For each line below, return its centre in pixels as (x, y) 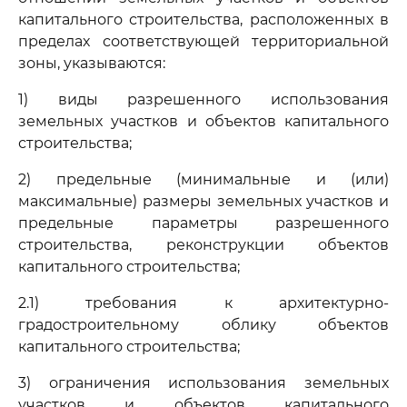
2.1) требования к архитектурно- (203, 303)
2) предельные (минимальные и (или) (203, 179)
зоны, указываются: (92, 63)
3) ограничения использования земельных (203, 383)
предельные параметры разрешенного (203, 223)
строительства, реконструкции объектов (203, 245)
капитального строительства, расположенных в (203, 20)
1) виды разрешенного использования (203, 99)
